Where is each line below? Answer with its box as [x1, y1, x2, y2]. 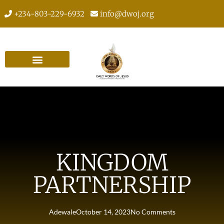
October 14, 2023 [75, 207, 130, 216]
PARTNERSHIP [33, 170, 191, 199]
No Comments [130, 207, 175, 216]
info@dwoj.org [98, 9, 154, 18]
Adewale [48, 207, 76, 216]
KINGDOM [55, 148, 168, 176]
